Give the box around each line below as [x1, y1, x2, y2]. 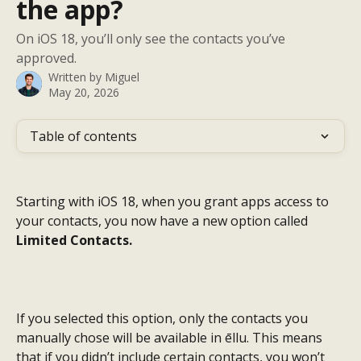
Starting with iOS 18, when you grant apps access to [16, 193, 332, 211]
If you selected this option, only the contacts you [16, 309, 311, 328]
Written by [48, 69, 105, 85]
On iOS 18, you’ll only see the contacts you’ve [16, 30, 285, 48]
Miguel [105, 69, 139, 85]
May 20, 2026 [48, 85, 119, 100]
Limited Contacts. [16, 231, 132, 250]
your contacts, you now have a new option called [16, 212, 311, 230]
